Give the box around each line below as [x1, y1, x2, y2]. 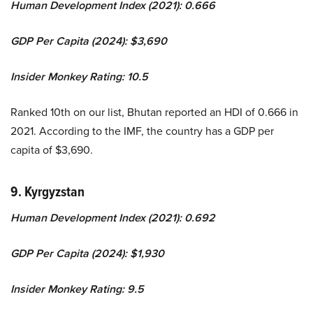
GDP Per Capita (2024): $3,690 [10, 32, 167, 49]
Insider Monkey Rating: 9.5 [10, 280, 144, 297]
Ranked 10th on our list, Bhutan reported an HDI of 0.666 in [10, 103, 298, 119]
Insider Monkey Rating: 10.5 [10, 68, 148, 85]
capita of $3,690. [10, 141, 93, 157]
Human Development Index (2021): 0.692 [10, 209, 215, 226]
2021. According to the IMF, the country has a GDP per [10, 122, 274, 138]
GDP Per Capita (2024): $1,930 [10, 245, 164, 261]
